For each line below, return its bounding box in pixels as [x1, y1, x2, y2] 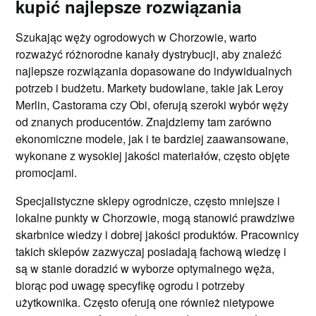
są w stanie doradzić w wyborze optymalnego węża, [16, 260, 275, 276]
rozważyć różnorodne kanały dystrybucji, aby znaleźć [16, 46, 282, 62]
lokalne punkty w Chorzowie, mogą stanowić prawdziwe [16, 209, 296, 226]
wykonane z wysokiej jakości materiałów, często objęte [16, 147, 291, 164]
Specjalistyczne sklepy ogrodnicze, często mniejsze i [16, 193, 281, 209]
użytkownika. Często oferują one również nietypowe [16, 294, 275, 310]
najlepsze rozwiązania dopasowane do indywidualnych [16, 63, 293, 79]
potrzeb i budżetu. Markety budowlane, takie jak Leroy [16, 80, 284, 96]
